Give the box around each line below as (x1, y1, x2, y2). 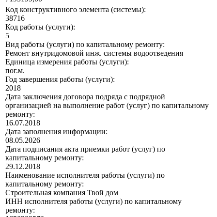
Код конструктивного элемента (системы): (5, 5, 146, 14)
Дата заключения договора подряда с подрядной (5, 93, 165, 101)
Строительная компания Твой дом (5, 188, 118, 197)
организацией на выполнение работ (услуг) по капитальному (5, 101, 209, 110)
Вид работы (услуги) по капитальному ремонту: (5, 40, 165, 49)
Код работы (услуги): (5, 23, 75, 31)
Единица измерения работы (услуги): (5, 58, 129, 66)
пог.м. (5, 66, 25, 75)
